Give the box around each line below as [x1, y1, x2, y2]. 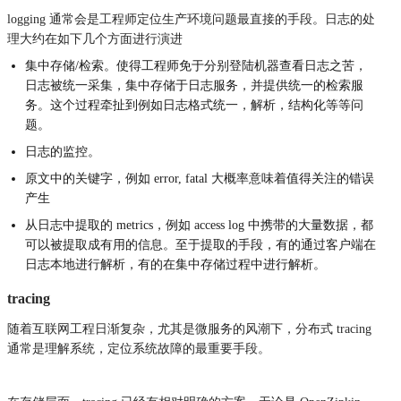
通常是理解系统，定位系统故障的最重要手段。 [7, 341, 270, 355]
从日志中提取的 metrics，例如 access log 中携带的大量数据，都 [25, 218, 373, 232]
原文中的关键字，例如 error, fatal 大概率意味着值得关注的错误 [25, 171, 374, 185]
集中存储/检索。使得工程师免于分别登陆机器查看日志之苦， [25, 58, 367, 73]
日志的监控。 [25, 144, 100, 158]
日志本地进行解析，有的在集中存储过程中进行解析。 [25, 257, 326, 271]
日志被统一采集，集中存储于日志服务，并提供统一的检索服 [25, 78, 363, 92]
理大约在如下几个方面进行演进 [7, 31, 183, 46]
